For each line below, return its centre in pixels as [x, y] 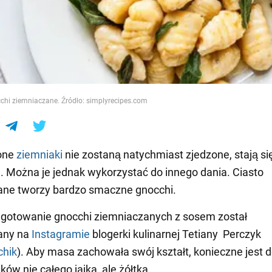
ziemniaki [39, 154]
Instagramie [61, 234]
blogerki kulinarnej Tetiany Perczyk [175, 234]
